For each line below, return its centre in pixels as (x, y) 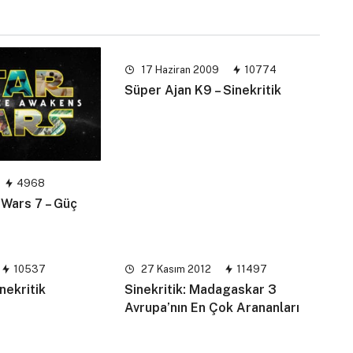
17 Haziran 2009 (179, 70)
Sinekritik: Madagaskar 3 (201, 290)
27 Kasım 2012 (175, 269)
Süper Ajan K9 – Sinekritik (203, 91)
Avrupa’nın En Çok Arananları (212, 308)
